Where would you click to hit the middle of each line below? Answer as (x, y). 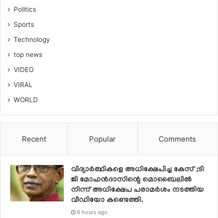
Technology (32, 39)
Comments (178, 139)
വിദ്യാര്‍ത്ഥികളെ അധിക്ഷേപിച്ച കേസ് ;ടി (137, 170)
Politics (25, 9)
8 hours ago (92, 212)
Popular (102, 139)
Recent (34, 139)
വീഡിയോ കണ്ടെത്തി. (107, 200)
